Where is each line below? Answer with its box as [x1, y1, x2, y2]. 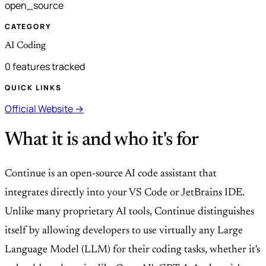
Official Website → [5, 102, 84, 115]
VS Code [129, 188, 167, 199]
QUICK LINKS [5, 82, 62, 93]
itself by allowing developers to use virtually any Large [5, 226, 243, 237]
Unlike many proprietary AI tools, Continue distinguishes [5, 207, 254, 218]
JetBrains [181, 188, 222, 199]
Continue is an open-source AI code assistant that [5, 169, 217, 180]
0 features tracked [5, 59, 85, 73]
